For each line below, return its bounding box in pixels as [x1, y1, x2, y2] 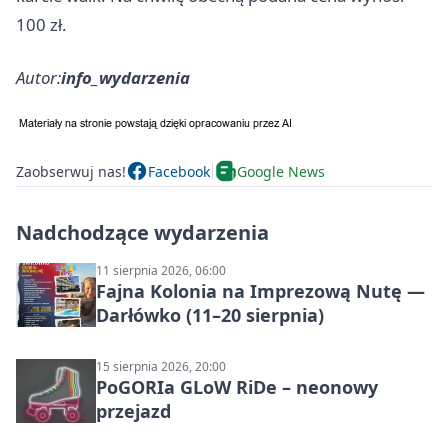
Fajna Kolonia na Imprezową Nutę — [96, 279, 425, 303]
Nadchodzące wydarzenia [16, 219, 269, 246]
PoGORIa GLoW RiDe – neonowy [96, 375, 378, 399]
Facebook [148, 161, 210, 181]
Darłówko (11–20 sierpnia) [96, 303, 324, 327]
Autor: [16, 66, 61, 89]
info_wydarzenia [61, 66, 190, 89]
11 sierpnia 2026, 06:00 [96, 262, 226, 279]
